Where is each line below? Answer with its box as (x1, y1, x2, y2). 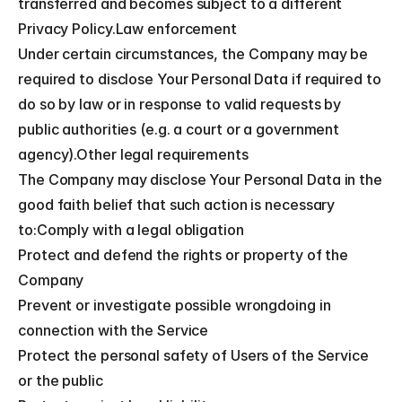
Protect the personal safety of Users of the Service (18, 346, 369, 364)
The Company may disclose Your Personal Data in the (18, 170, 382, 188)
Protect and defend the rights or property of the (18, 246, 349, 264)
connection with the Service (18, 321, 209, 339)
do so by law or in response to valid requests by (18, 95, 342, 113)
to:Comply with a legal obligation (18, 221, 244, 239)
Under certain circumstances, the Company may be (18, 45, 369, 63)
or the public (18, 371, 103, 389)
